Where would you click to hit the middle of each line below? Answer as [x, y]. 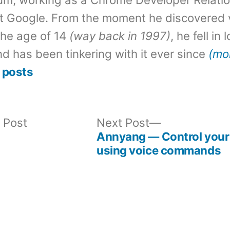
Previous [50, 122]
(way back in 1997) [120, 36]
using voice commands [159, 150]
